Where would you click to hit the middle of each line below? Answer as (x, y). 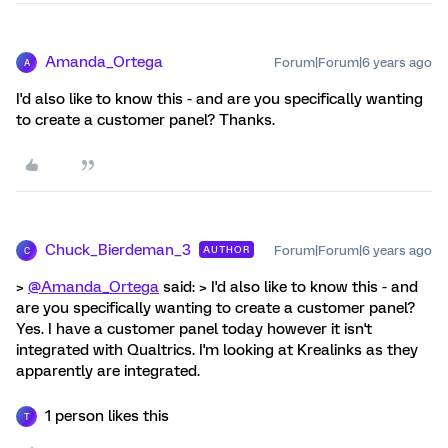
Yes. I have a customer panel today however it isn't (194, 329)
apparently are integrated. (108, 371)
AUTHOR (226, 249)
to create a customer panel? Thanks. (145, 120)
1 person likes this (107, 416)
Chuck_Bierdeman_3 (118, 250)
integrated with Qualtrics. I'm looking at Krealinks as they (217, 350)
